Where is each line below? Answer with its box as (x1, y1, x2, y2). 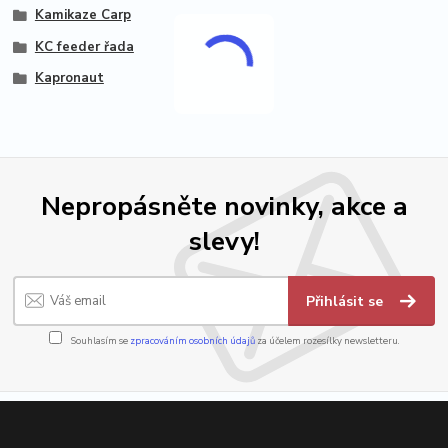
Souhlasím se (68, 333, 130, 347)
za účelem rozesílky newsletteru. (254, 333, 400, 347)
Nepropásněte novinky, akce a (40, 187, 408, 224)
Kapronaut (34, 69, 104, 88)
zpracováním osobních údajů (129, 333, 255, 347)
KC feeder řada (34, 37, 134, 56)
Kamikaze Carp (34, 5, 131, 24)
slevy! (188, 222, 260, 259)
